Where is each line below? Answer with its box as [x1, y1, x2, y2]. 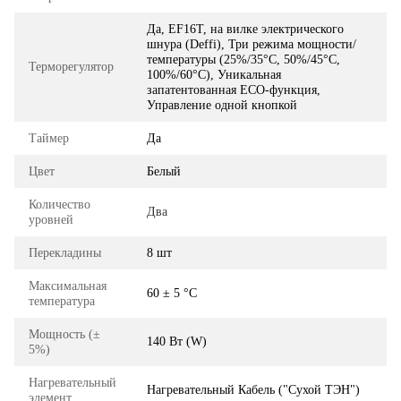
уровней [29, 212, 73, 226]
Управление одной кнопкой [147, 98, 297, 112]
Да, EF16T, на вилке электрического [147, 21, 344, 36]
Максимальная [29, 278, 107, 293]
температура [29, 294, 95, 308]
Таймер [29, 131, 69, 145]
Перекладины [29, 245, 101, 260]
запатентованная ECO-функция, [147, 82, 320, 97]
